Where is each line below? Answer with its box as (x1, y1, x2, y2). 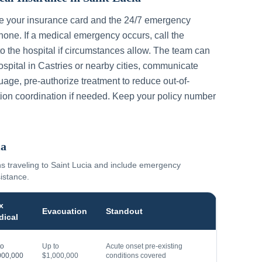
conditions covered (106, 251, 166, 260)
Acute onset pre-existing (106, 242, 182, 250)
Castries (38, 61, 73, 71)
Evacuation (42, 206, 87, 216)
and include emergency (92, 160, 181, 170)
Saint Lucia (51, 160, 92, 170)
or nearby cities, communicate (73, 61, 198, 71)
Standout (106, 206, 143, 216)
